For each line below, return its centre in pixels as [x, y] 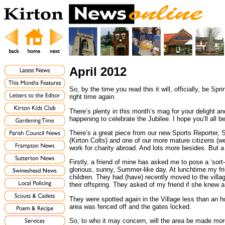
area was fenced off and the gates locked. [130, 206]
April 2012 [98, 72]
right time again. [93, 97]
